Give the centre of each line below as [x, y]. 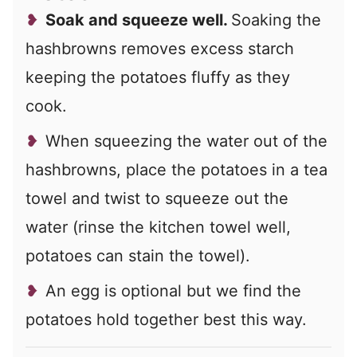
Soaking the [276, 20]
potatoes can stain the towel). [138, 256]
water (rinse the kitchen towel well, [158, 228]
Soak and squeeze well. [138, 20]
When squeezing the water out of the [186, 141]
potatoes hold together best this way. [166, 320]
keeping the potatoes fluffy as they [158, 78]
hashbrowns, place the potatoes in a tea [177, 170]
